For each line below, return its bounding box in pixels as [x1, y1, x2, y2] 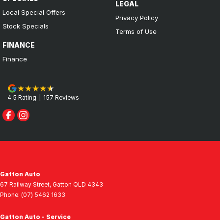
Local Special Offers [2, 8, 65, 16]
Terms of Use [115, 27, 157, 35]
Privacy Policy [115, 13, 158, 22]
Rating [17, 93, 36, 101]
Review [54, 93, 76, 101]
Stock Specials [2, 22, 49, 30]
